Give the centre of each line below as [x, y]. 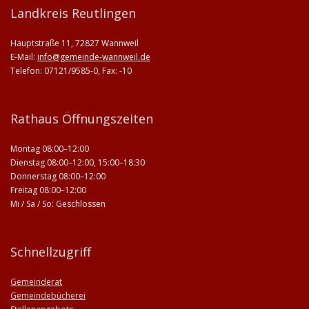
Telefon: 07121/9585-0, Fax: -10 [71, 71]
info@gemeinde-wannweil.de [94, 57]
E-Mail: [24, 57]
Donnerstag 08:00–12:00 [58, 176]
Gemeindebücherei [48, 296]
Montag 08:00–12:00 [50, 149]
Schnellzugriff [51, 252]
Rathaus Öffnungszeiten [82, 119]
